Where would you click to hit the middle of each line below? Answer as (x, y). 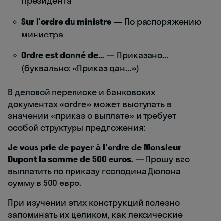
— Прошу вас (161, 159)
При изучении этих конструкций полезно (94, 202)
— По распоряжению (156, 21)
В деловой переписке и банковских (82, 92)
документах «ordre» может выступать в (90, 104)
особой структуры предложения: (77, 127)
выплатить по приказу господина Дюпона (94, 171)
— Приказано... (136, 55)
